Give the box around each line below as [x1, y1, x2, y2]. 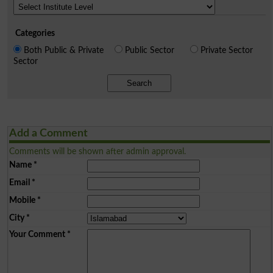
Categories [15, 28, 55, 38]
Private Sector [200, 45, 253, 55]
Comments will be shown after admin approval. [9, 146, 186, 156]
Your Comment [9, 229, 65, 239]
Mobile [9, 195, 35, 205]
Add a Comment [9, 127, 88, 139]
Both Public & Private [23, 45, 104, 55]
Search [127, 78, 152, 88]
